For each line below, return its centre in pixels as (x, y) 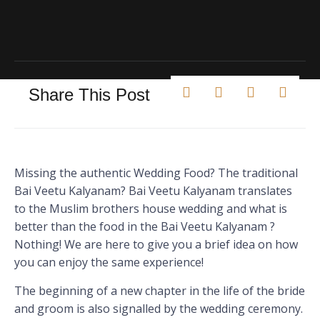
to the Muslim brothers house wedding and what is (151, 209)
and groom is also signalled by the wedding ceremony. (159, 308)
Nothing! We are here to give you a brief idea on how (156, 245)
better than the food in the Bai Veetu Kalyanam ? (145, 227)
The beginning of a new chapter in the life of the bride (160, 290)
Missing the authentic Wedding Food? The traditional (156, 173)
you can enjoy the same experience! (109, 262)
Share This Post (89, 95)
